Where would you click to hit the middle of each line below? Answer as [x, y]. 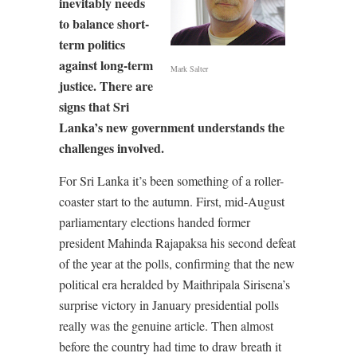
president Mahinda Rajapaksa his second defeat [177, 243]
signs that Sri [94, 106]
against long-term [106, 65]
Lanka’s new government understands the [172, 127]
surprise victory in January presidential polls [169, 305]
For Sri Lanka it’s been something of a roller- [171, 180]
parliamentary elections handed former [155, 222]
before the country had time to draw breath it [170, 346]
